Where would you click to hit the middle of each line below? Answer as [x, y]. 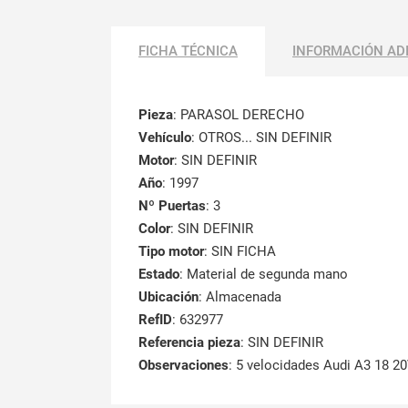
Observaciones [184, 365]
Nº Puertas [172, 205]
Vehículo [165, 137]
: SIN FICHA [240, 251]
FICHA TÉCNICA [188, 51]
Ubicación [168, 296]
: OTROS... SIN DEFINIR [261, 137]
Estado [159, 274]
